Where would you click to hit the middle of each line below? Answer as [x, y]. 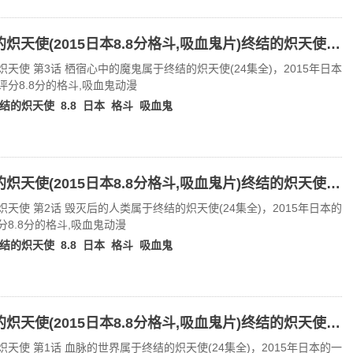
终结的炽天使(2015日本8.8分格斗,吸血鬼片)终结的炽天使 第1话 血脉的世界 [333, 323]
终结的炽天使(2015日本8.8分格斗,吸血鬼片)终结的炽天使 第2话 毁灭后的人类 [333, 184]
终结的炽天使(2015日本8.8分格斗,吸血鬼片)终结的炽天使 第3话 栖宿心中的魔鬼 [333, 44]
